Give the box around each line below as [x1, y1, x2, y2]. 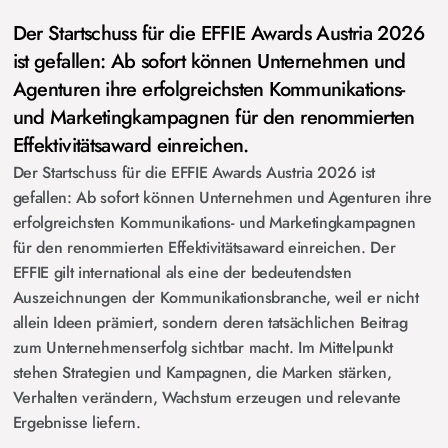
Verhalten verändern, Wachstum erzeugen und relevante [12, 386, 401, 409]
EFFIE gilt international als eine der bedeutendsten [12, 261, 352, 284]
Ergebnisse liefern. [12, 411, 141, 434]
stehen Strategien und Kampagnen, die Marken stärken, [12, 361, 392, 384]
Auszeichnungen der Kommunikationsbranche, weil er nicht [12, 286, 419, 309]
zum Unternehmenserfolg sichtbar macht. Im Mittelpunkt [12, 336, 393, 359]
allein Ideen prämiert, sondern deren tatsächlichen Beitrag [12, 311, 408, 334]
